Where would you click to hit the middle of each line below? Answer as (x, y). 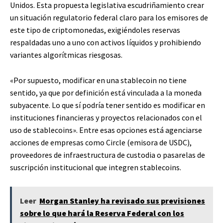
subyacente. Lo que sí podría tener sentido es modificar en (108, 105)
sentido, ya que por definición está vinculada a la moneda (106, 92)
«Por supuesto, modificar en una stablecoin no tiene (98, 80)
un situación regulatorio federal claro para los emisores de (109, 17)
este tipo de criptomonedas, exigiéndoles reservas (95, 30)
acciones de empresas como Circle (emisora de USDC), (101, 142)
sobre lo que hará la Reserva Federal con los (102, 213)
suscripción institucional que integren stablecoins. (96, 167)
